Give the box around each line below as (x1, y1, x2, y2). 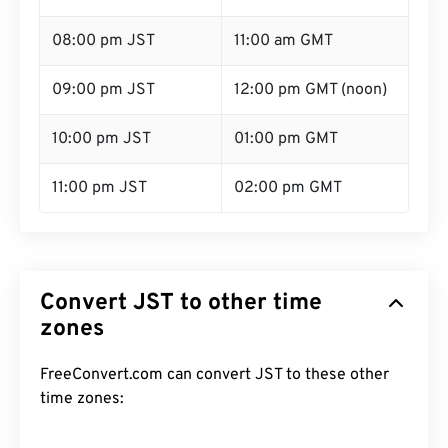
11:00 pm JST (52, 178, 147, 198)
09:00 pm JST (52, 80, 155, 100)
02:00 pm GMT (234, 178, 342, 198)
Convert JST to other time (40, 289, 322, 318)
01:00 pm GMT (234, 129, 338, 149)
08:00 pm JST (52, 31, 155, 51)
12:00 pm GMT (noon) (234, 80, 387, 100)
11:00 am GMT (234, 31, 333, 51)
